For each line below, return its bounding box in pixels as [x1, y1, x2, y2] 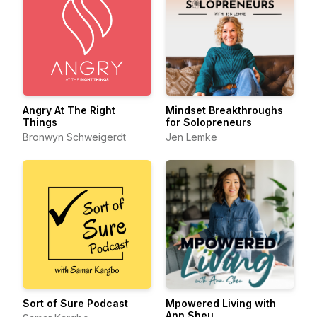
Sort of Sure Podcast [23, 297, 128, 309]
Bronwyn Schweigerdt [23, 131, 126, 143]
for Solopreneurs [166, 116, 252, 128]
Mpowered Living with [166, 297, 276, 309]
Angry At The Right [23, 104, 115, 116]
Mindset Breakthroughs [166, 104, 283, 116]
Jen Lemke [166, 131, 217, 143]
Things [23, 116, 57, 128]
